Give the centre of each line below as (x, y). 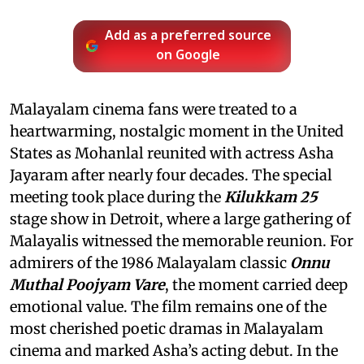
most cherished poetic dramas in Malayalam (167, 328)
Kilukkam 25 (271, 197)
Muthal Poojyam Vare (87, 284)
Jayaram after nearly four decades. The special (171, 175)
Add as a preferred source (188, 36)
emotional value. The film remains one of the (168, 306)
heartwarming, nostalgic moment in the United (177, 131)
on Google (188, 56)
